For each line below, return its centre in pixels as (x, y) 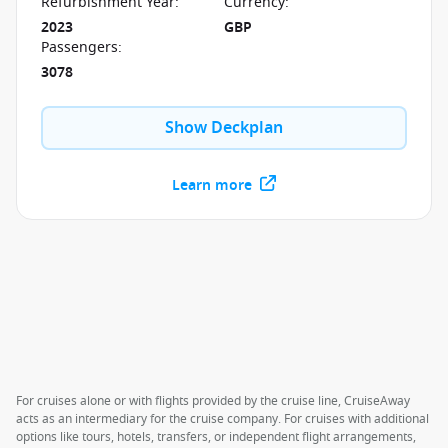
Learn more (212, 185)
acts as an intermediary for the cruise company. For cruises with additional (222, 419)
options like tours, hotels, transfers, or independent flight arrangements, (216, 437)
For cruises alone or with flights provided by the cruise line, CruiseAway (213, 401)
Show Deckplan (224, 128)
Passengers (79, 47)
